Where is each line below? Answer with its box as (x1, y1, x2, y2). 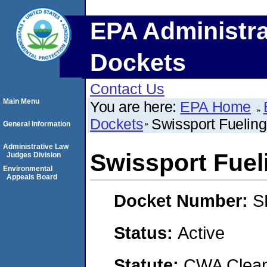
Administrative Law (3, 142, 69, 151)
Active (178, 222, 225, 243)
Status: (114, 222, 178, 243)
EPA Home (180, 98, 252, 115)
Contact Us (90, 80, 164, 97)
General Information (3, 120, 70, 128)
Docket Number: (114, 191, 253, 211)
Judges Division (7, 151, 61, 159)
